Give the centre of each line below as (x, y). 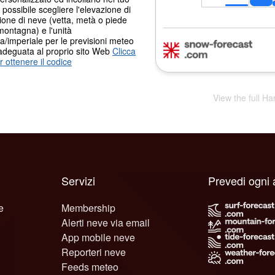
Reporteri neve (94, 252)
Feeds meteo (90, 266)
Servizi (79, 180)
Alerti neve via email (106, 222)
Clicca (124, 51)
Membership (89, 207)
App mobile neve (99, 237)
